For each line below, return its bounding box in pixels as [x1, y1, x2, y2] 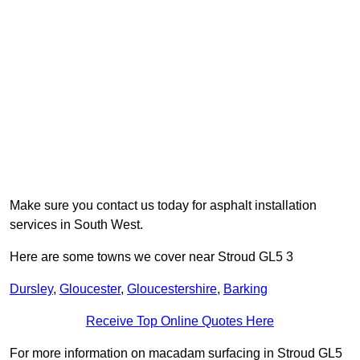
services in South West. [10, 218, 143, 232]
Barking [223, 282, 268, 297]
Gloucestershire [127, 282, 217, 297]
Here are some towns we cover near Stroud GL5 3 [10, 250, 293, 264]
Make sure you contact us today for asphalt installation [10, 198, 317, 213]
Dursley [10, 282, 53, 297]
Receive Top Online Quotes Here [86, 314, 274, 329]
